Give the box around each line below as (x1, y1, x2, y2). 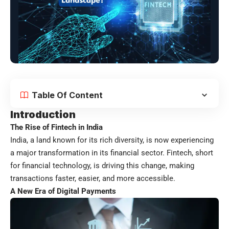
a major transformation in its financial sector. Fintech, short (10, 148, 213, 158)
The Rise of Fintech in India (10, 123, 103, 132)
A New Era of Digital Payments (10, 187, 116, 196)
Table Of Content (32, 90, 103, 101)
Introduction (10, 108, 76, 121)
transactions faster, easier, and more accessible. (10, 174, 175, 184)
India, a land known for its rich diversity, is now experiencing (10, 135, 214, 145)
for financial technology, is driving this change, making (10, 161, 194, 171)
